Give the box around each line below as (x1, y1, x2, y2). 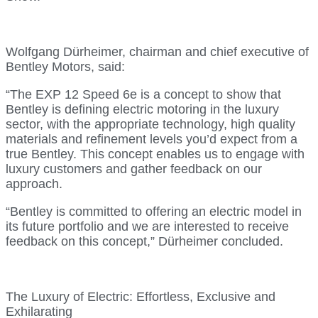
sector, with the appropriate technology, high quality (6, 116, 295, 131)
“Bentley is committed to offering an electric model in (6, 204, 302, 219)
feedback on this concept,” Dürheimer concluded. (6, 234, 283, 248)
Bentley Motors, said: (6, 59, 125, 74)
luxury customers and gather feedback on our (6, 161, 262, 176)
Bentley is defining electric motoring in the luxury (6, 102, 279, 116)
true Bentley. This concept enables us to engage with (6, 146, 305, 161)
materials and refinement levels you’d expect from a (6, 131, 297, 146)
